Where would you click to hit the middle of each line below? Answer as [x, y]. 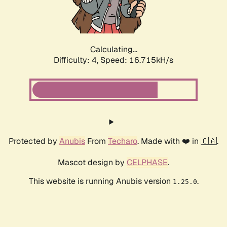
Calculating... [113, 50]
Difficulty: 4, [77, 60]
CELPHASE [147, 163]
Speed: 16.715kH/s [137, 60]
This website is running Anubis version [101, 181]
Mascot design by [92, 163]
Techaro [123, 141]
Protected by [34, 141]
